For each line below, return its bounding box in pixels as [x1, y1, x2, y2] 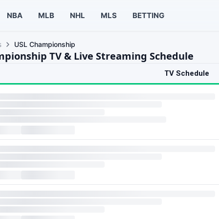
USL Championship [14, 40, 75, 48]
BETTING [132, 10, 164, 20]
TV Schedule [164, 69, 209, 78]
